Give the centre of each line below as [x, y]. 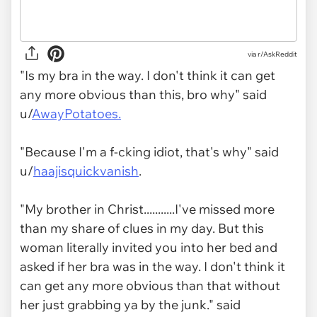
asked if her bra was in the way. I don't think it [152, 267]
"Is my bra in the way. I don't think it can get [148, 76]
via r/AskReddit [272, 54]
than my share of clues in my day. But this [142, 229]
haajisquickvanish [86, 171]
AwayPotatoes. [76, 114]
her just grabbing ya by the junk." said [130, 305]
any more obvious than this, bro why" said [143, 95]
